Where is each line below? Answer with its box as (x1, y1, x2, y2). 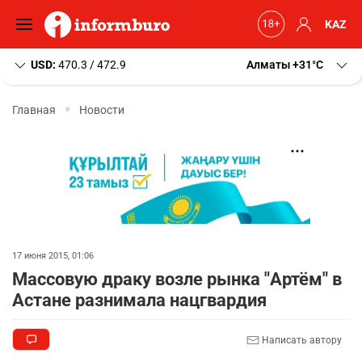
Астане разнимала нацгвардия (12, 290, 267, 310)
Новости (79, 103, 124, 116)
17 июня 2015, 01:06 (12, 250, 94, 261)
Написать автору (259, 334, 342, 346)
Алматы (246, 58, 290, 71)
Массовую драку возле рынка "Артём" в (12, 269, 342, 289)
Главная (12, 103, 56, 116)
